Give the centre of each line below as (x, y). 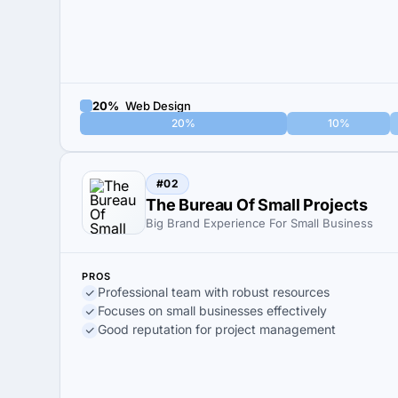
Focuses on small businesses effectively (212, 310)
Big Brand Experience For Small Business (259, 223)
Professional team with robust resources (214, 292)
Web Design (157, 105)
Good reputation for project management (217, 329)
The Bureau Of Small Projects (257, 205)
